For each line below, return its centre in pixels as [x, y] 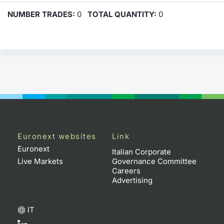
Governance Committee [154, 161]
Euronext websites [57, 136]
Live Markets [40, 161]
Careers [126, 170]
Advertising [132, 180]
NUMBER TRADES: [41, 14]
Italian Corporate [141, 151]
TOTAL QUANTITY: [122, 14]
